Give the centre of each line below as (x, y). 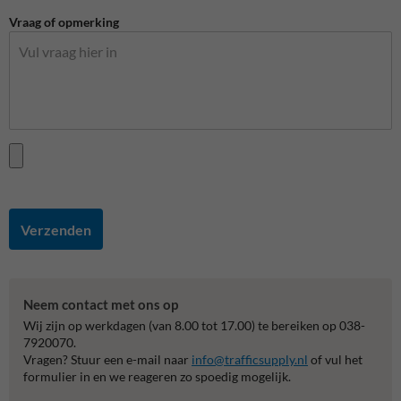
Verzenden (56, 229)
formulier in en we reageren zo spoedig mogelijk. (157, 376)
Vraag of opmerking (64, 22)
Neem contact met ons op (101, 305)
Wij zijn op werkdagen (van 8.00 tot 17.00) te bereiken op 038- (194, 325)
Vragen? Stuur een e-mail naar (107, 359)
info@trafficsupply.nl (250, 359)
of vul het (335, 359)
